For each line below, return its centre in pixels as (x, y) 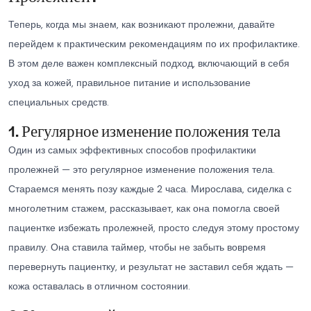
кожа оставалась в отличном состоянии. (99, 286)
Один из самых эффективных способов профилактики (132, 150)
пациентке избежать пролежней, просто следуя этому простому (154, 228)
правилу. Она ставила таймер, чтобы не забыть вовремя (137, 247)
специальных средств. (59, 102)
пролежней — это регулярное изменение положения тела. (142, 169)
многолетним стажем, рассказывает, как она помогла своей (144, 208)
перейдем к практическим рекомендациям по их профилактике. (154, 44)
